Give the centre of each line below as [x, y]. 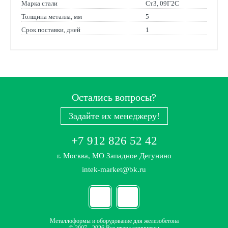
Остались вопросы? [114, 97]
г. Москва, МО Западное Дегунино [114, 156]
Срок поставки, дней [51, 30]
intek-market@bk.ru [114, 169]
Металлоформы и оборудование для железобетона [114, 221]
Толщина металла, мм [52, 17]
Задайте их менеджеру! [114, 116]
